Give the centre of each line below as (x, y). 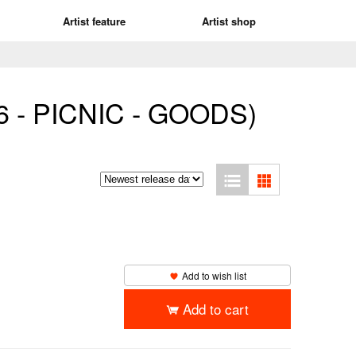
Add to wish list (214, 275)
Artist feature (94, 21)
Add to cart (216, 308)
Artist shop (228, 21)
